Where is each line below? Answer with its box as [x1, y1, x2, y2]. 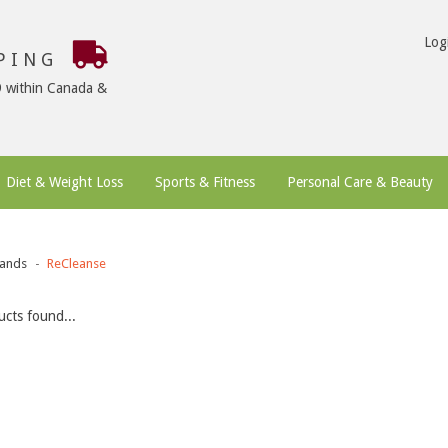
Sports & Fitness [155, 174, 255, 190]
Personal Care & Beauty [287, 174, 433, 190]
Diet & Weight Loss [6, 174, 123, 190]
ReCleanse [46, 256, 106, 271]
